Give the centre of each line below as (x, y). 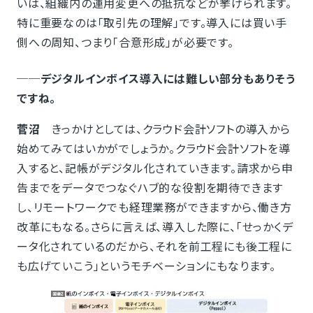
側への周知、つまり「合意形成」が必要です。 (125, 42)
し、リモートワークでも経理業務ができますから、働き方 (154, 206)
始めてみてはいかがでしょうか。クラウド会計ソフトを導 (153, 148)
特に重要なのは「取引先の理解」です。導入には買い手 (152, 22)
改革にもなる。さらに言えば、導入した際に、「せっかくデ (155, 226)
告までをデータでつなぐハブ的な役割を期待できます (150, 187)
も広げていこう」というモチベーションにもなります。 (146, 265)
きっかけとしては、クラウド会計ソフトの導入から (165, 128)
